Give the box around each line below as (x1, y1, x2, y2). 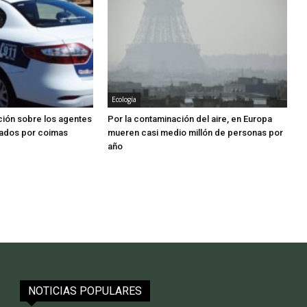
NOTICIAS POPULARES (28, 284, 143, 298)
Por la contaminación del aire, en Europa (108, 114, 273, 125)
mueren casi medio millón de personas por (108, 127, 284, 138)
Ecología (112, 95, 137, 105)
